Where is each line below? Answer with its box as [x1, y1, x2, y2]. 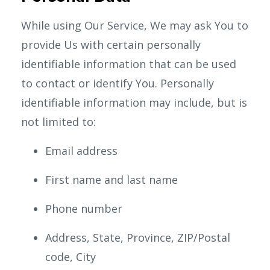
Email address [45, 143, 118, 158]
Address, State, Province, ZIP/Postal [45, 230, 230, 245]
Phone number [45, 201, 122, 216]
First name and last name [45, 172, 178, 187]
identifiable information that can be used [21, 57, 236, 71]
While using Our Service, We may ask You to [21, 18, 248, 33]
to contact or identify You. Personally [21, 76, 214, 90]
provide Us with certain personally [21, 37, 201, 52]
